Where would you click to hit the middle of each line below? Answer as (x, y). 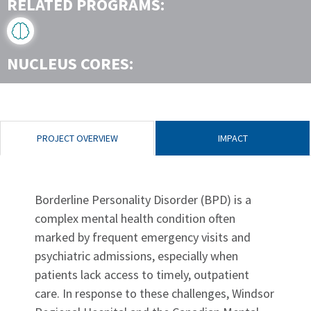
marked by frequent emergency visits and (143, 237)
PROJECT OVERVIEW (77, 138)
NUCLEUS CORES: (70, 64)
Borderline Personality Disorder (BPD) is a (143, 200)
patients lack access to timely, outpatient (142, 275)
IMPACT (233, 138)
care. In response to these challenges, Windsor (154, 294)
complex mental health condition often (135, 219)
